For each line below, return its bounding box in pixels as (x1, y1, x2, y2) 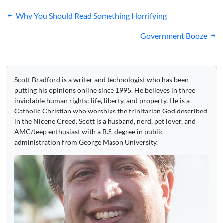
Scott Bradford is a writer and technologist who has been (14, 75, 189, 84)
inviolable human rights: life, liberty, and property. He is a (14, 96, 190, 105)
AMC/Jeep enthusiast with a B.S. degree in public (14, 127, 164, 136)
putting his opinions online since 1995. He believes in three (14, 86, 195, 94)
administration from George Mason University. (14, 138, 158, 146)
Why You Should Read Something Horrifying (16, 11, 167, 20)
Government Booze (140, 31, 207, 40)
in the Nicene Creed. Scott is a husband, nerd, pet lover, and (14, 117, 196, 125)
